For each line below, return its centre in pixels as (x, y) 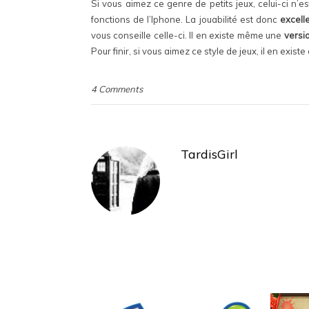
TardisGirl (209, 154)
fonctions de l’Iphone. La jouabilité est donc (186, 19)
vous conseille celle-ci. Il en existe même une (188, 35)
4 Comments (117, 89)
